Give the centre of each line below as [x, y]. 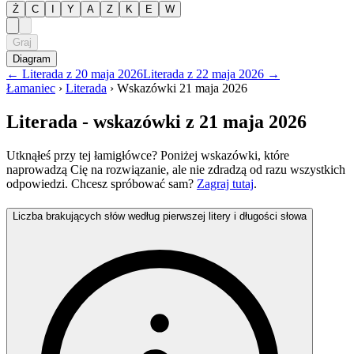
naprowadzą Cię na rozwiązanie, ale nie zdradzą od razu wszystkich [176, 169]
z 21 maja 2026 [244, 121]
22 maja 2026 [230, 74]
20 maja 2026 [109, 74]
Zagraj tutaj [225, 183]
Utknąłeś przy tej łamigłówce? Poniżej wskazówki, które [148, 155]
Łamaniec [31, 88]
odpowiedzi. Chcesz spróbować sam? [102, 183]
